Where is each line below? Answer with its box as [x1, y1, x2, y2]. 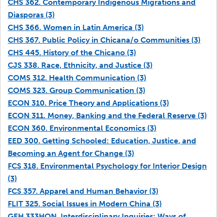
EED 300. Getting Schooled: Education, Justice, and [8, 136, 196, 145]
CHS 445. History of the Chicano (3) [8, 48, 136, 57]
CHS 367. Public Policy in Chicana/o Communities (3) [8, 35, 201, 45]
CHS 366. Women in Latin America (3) [8, 23, 144, 32]
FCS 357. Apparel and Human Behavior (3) [8, 186, 158, 196]
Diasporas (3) [8, 10, 55, 19]
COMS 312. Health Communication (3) [8, 73, 146, 82]
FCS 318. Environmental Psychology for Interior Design [8, 161, 207, 170]
